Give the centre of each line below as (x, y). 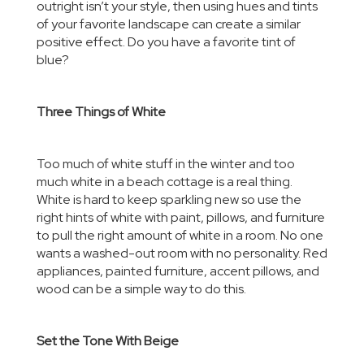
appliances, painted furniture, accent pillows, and (178, 271)
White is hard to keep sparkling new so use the (169, 199)
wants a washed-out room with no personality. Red (182, 253)
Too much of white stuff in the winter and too (166, 164)
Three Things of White (101, 112)
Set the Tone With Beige (108, 341)
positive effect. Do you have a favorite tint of (166, 42)
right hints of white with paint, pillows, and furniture (181, 217)
